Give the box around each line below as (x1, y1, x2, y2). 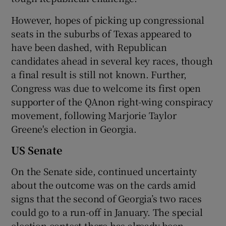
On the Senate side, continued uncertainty (11, 164, 197, 178)
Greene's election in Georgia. (11, 122, 137, 135)
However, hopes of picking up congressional (11, 13, 205, 26)
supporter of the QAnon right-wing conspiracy (11, 94, 213, 108)
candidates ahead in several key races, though (11, 53, 213, 67)
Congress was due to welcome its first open (11, 81, 201, 94)
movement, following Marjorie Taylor (11, 108, 177, 122)
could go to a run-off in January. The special (11, 205, 203, 218)
